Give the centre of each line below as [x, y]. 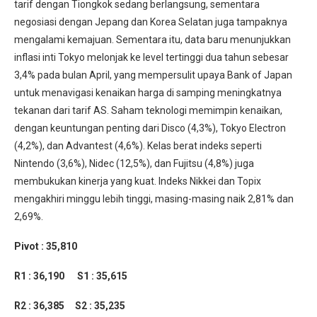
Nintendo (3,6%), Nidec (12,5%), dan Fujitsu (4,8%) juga [134, 163]
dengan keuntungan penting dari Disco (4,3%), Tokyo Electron [150, 128]
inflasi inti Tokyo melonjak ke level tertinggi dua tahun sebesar [151, 57]
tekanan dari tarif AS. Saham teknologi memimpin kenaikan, [148, 110]
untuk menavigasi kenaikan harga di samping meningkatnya [148, 92]
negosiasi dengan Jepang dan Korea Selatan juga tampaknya [151, 22]
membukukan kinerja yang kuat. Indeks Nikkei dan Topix [138, 181]
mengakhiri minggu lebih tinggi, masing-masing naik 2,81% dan [154, 198]
